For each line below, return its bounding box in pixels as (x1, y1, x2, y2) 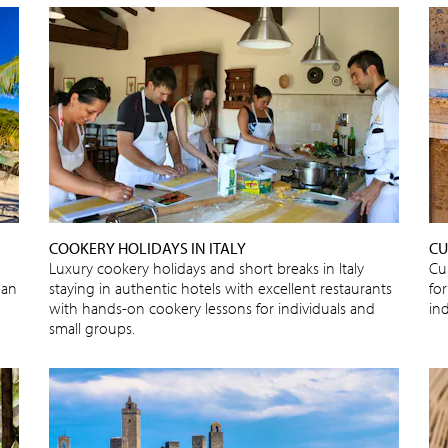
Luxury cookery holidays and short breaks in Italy (49, 257, 364, 278)
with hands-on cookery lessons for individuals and (49, 297, 375, 318)
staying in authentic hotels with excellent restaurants (49, 277, 392, 298)
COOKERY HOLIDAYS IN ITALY (49, 237, 246, 258)
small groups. (49, 317, 135, 338)
